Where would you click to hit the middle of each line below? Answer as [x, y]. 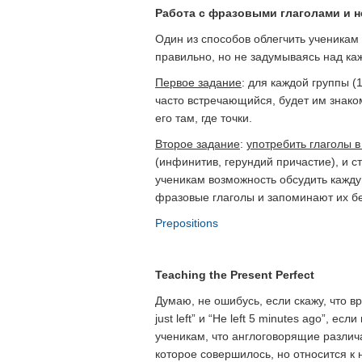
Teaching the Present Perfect [235, 275]
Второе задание [198, 144]
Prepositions [187, 223]
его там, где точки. [204, 118]
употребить [278, 144]
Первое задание [198, 82]
